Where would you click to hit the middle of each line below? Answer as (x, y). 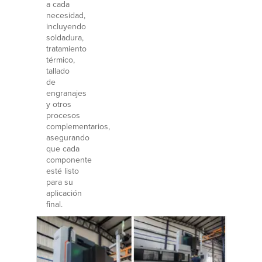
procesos (63, 116)
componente (69, 160)
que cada (63, 149)
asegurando (68, 138)
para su (59, 182)
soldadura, (65, 38)
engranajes (66, 93)
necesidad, (65, 15)
